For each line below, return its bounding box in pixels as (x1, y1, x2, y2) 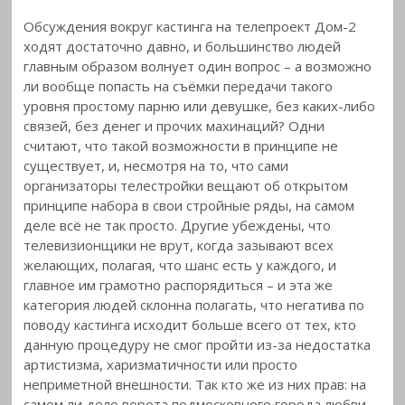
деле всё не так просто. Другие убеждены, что (24, 215, 332, 234)
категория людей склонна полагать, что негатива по (24, 295, 365, 314)
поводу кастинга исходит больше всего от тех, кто (24, 315, 357, 334)
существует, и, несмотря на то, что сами (24, 155, 289, 174)
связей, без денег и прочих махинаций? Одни (24, 116, 325, 135)
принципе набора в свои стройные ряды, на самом (24, 195, 355, 214)
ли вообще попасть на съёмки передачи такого (24, 76, 334, 95)
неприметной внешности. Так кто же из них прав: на (24, 374, 367, 393)
